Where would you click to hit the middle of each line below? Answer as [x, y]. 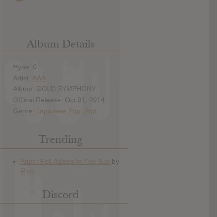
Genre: [25, 111]
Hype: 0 [25, 67]
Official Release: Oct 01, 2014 [59, 100]
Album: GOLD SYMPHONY [54, 89]
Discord [60, 195]
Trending [60, 139]
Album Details [60, 44]
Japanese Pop [58, 111]
